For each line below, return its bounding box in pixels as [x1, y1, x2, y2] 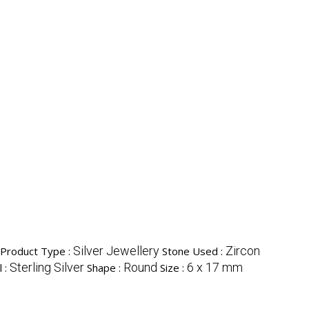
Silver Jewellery [73, 243, 159, 259]
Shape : [87, 261, 123, 275]
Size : [160, 261, 187, 275]
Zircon [226, 243, 260, 259]
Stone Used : [162, 244, 226, 259]
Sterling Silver [10, 260, 84, 275]
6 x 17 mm [187, 260, 243, 275]
